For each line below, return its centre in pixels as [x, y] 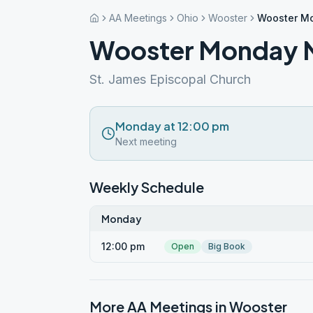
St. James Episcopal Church [170, 79]
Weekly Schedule [147, 187]
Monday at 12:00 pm [172, 126]
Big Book [227, 246]
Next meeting [146, 141]
